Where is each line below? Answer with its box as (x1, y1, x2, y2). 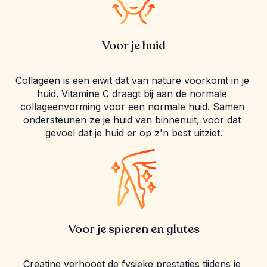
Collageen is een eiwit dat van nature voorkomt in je (15, 74, 249, 87)
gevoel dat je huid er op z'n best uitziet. (45, 127, 222, 139)
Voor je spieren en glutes (67, 221, 200, 238)
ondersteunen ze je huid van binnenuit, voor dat (23, 114, 241, 126)
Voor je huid (101, 38, 166, 54)
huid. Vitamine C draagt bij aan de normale (37, 88, 227, 100)
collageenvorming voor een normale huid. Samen (20, 101, 244, 113)
